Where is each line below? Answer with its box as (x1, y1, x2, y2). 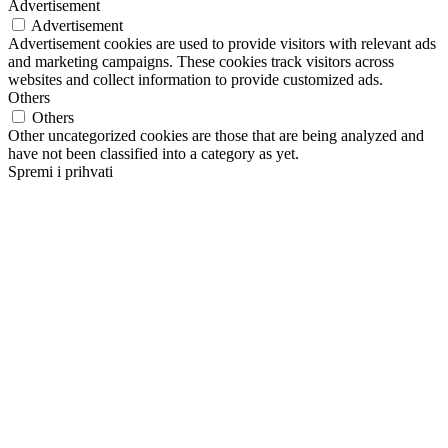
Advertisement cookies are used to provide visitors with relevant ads (8, 35, 436, 53)
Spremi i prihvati (8, 163, 113, 181)
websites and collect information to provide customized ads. (8, 71, 383, 89)
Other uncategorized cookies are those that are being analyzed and (8, 127, 424, 145)
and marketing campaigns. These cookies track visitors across (8, 53, 394, 71)
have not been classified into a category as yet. (8, 145, 299, 163)
